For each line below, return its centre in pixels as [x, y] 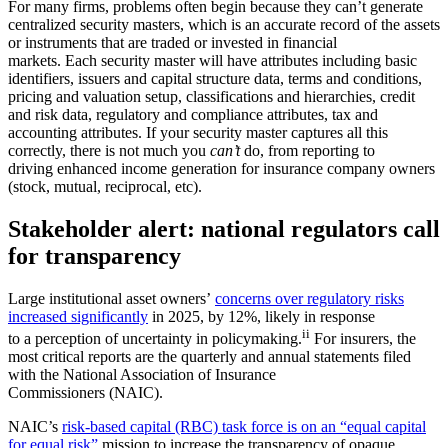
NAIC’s [35, 427]
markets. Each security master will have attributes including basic [212, 60]
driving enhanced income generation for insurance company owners [221, 168]
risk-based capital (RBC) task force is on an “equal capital [244, 427]
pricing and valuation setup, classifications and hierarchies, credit [211, 96]
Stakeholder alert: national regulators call [224, 228]
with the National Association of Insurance [142, 375]
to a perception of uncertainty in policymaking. [155, 339]
